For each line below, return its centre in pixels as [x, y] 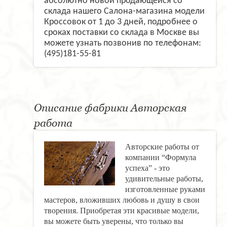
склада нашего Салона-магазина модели [124, 11]
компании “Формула [161, 157]
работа [53, 123]
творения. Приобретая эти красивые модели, [122, 210]
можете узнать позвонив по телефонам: [123, 43]
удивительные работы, [164, 178]
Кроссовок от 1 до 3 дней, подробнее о [121, 22]
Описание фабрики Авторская [110, 107]
